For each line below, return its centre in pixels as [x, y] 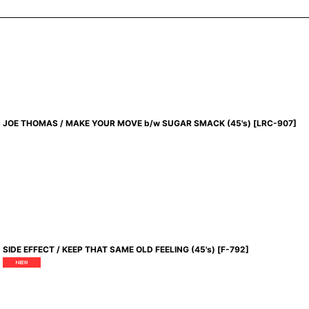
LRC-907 [275, 123]
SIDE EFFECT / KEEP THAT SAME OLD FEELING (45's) [109, 249]
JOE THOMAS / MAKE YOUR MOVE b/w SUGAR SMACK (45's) [127, 123]
